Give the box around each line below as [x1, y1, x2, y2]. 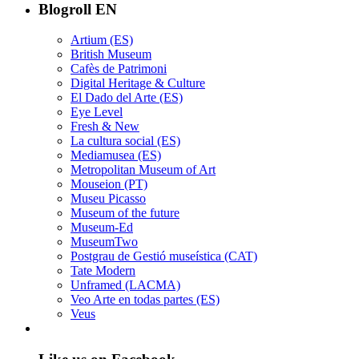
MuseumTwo [71, 235, 138, 249]
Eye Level [71, 105, 123, 119]
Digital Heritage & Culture [71, 76, 205, 91]
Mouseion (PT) [71, 177, 147, 192]
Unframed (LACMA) [71, 278, 180, 292]
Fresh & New [71, 119, 139, 134]
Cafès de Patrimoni [71, 62, 167, 76]
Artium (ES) [71, 33, 133, 47]
